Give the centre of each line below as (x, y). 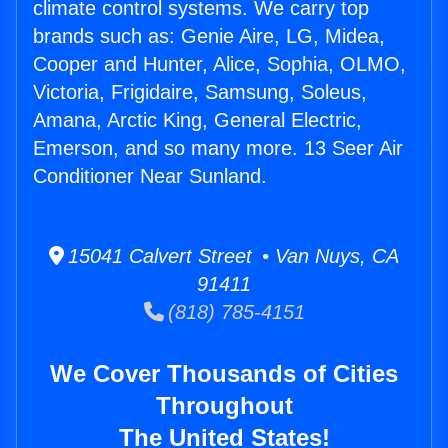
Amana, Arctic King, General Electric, (197, 120)
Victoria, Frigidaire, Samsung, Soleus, (200, 92)
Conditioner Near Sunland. (150, 176)
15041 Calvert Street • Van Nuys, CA (231, 256)
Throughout (224, 406)
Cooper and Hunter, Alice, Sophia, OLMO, (219, 64)
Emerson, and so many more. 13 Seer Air (218, 148)
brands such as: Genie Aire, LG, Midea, (209, 36)
